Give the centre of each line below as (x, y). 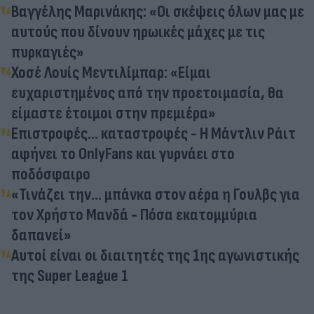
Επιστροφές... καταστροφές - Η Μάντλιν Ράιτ (153, 133)
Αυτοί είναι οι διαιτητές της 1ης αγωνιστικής (155, 255)
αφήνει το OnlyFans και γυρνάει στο (123, 153)
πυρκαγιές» (48, 52)
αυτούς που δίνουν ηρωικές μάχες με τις (138, 32)
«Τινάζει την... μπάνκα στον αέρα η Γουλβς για (156, 194)
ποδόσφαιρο (51, 174)
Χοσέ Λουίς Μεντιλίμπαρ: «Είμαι (111, 72)
